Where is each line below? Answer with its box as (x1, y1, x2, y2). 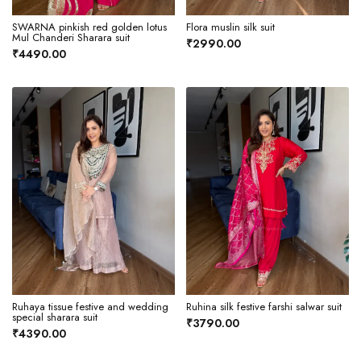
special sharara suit (12, 309, 98, 326)
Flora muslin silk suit (186, 19, 275, 35)
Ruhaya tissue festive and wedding (12, 299, 168, 315)
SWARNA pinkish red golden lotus (12, 19, 167, 35)
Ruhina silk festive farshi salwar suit (186, 299, 342, 315)
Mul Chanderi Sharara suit (12, 29, 130, 45)
